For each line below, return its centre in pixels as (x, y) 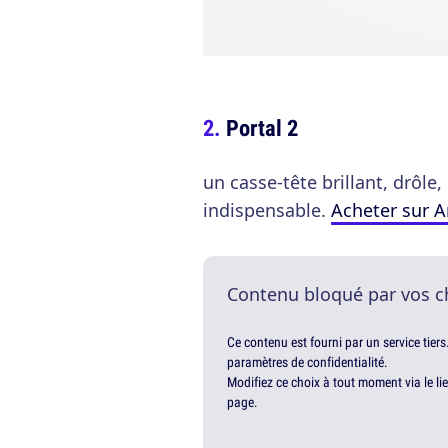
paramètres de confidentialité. (307, 362)
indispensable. (267, 210)
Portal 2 (262, 128)
